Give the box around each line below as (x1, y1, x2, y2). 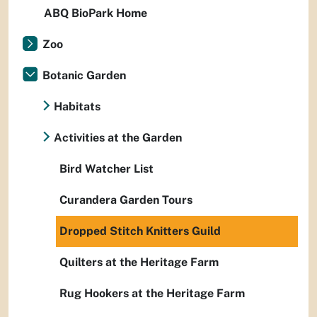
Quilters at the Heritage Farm (59, 255, 219, 269)
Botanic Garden (42, 68, 126, 82)
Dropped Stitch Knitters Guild (59, 224, 221, 238)
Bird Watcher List (59, 161, 154, 175)
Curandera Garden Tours (59, 192, 192, 207)
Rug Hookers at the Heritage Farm (59, 286, 245, 300)
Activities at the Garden (54, 130, 182, 144)
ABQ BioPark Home (44, 6, 147, 20)
